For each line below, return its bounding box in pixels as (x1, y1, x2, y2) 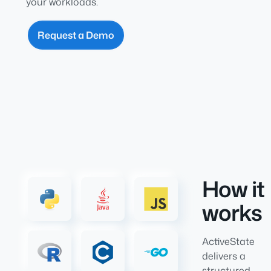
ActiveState (202, 235, 255, 248)
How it (202, 174, 265, 204)
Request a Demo (37, 28, 114, 42)
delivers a (202, 249, 246, 263)
